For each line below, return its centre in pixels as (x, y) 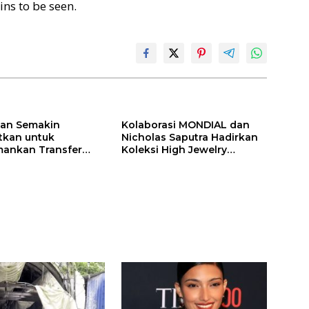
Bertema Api (152, 162)
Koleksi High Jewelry (174, 150)
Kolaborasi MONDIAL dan (185, 125)
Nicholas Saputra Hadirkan (189, 138)
